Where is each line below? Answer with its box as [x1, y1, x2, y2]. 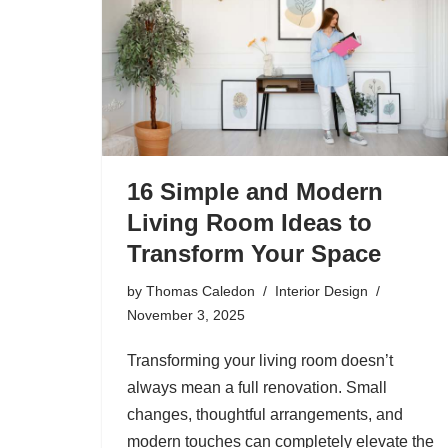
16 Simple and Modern [127, 178, 383, 205]
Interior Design [275, 283, 368, 299]
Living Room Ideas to [127, 209, 372, 236]
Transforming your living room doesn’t [127, 352, 393, 369]
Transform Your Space [127, 240, 381, 267]
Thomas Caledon [146, 283, 255, 299]
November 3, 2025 [127, 307, 245, 323]
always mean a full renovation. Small [127, 379, 387, 396]
